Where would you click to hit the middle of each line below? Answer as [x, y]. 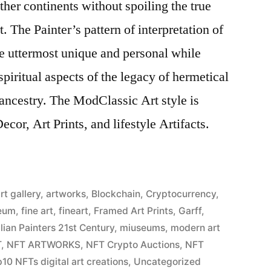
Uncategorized [168, 261]
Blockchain [116, 194]
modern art [196, 227]
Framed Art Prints [134, 211]
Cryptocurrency [181, 194]
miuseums [143, 227]
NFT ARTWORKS [44, 244]
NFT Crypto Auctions [133, 244]
